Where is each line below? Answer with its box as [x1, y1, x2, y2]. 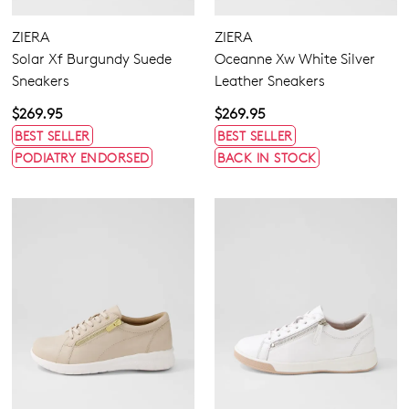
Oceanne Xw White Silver [215, 50, 375, 68]
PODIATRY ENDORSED [15, 150, 150, 166]
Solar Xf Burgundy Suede [12, 50, 172, 68]
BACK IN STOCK [217, 150, 317, 166]
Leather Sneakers [215, 72, 325, 90]
